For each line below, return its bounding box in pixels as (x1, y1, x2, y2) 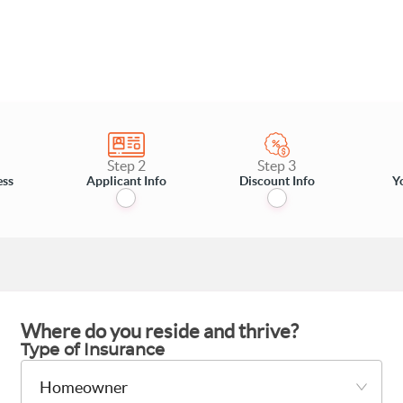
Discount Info (238, 174, 315, 188)
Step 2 (106, 157, 146, 174)
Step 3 (257, 157, 297, 174)
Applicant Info (85, 174, 166, 188)
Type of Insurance (21, 343, 165, 359)
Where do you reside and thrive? (21, 320, 299, 342)
